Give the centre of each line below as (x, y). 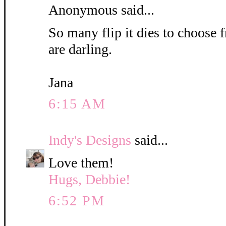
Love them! (81, 163)
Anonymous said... (101, 10)
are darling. (80, 49)
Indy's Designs (90, 140)
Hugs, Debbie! (89, 180)
